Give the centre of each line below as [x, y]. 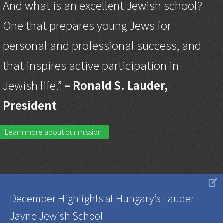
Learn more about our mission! [54, 132]
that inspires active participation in [91, 65]
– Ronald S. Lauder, [116, 85]
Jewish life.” [34, 85]
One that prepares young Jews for [87, 25]
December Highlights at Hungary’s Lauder [102, 198]
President [30, 105]
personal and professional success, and [102, 45]
